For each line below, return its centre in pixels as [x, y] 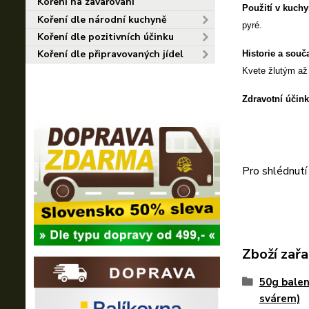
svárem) [279, 299]
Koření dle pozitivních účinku [106, 37]
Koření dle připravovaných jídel [110, 54]
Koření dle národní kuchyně [102, 19]
